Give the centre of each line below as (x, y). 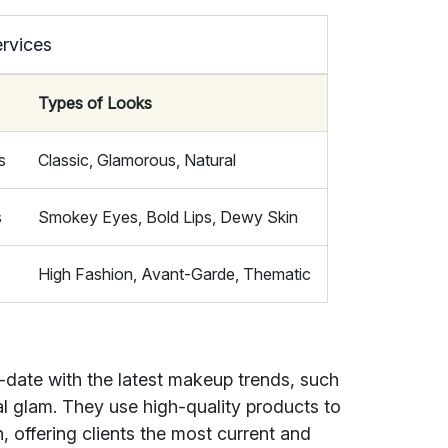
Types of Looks (95, 103)
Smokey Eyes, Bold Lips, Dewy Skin (168, 217)
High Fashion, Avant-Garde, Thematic (175, 274)
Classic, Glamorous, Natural (137, 160)
